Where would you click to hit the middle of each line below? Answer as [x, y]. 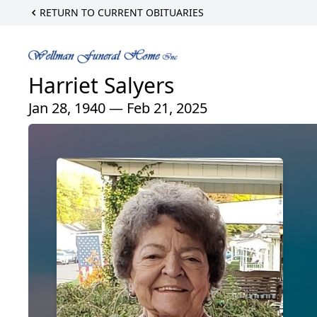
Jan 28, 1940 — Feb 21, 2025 [118, 108]
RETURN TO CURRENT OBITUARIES [122, 12]
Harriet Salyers [101, 86]
